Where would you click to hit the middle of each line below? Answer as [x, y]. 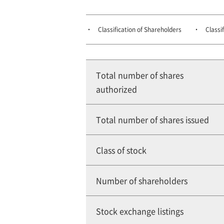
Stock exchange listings [140, 211]
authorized [116, 89]
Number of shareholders [142, 180]
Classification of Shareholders [140, 29]
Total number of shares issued [152, 119]
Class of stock [121, 150]
